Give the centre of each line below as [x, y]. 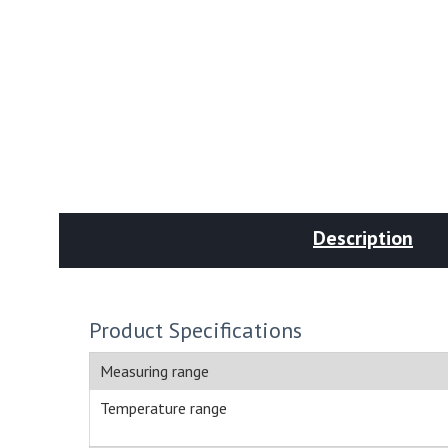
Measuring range [154, 371]
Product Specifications [195, 330]
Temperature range [163, 408]
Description [363, 238]
